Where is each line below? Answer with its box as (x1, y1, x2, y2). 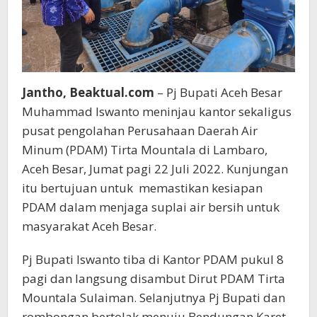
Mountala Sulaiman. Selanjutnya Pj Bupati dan (22, 289, 285, 306)
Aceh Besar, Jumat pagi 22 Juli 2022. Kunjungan (22, 161, 288, 178)
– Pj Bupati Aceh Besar (154, 84, 282, 101)
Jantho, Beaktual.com (22, 84, 154, 101)
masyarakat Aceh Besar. (22, 218, 156, 235)
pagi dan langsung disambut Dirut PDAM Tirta (22, 270, 285, 287)
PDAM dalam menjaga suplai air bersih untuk (22, 199, 279, 216)
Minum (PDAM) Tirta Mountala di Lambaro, (22, 142, 267, 158)
